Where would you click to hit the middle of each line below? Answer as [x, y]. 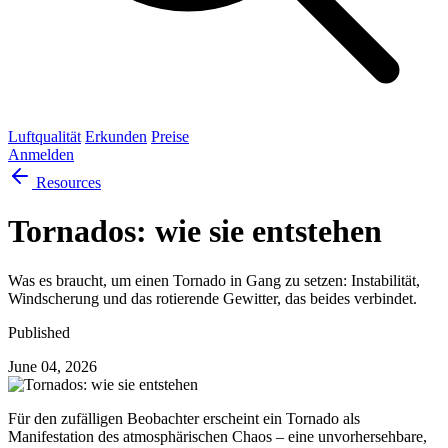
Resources [66, 182]
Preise [170, 136]
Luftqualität [44, 136]
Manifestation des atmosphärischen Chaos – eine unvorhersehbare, [217, 436]
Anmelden [41, 154]
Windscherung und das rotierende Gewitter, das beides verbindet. [212, 298]
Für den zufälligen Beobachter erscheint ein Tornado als [184, 418]
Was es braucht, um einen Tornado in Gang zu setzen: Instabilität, [214, 280]
